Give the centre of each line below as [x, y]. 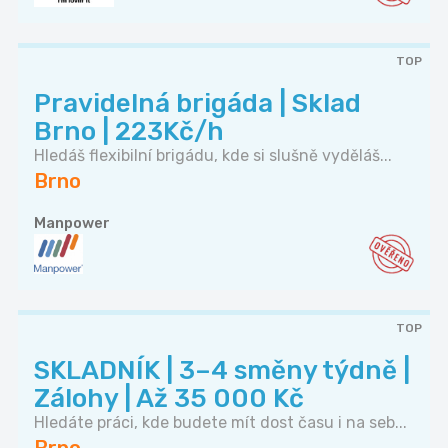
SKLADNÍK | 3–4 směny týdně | [222, 371]
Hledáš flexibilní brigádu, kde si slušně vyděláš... [213, 156]
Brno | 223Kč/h [129, 132]
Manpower [72, 223]
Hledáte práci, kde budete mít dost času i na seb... [220, 423]
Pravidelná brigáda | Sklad [197, 104]
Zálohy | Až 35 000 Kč [169, 399]
